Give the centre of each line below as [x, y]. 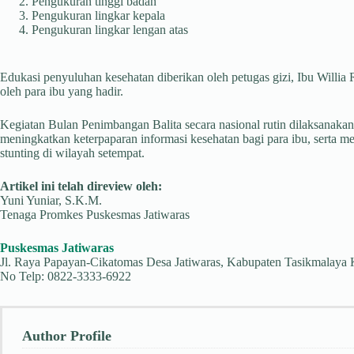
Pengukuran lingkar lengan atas [110, 30]
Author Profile [67, 336]
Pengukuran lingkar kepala [98, 15]
